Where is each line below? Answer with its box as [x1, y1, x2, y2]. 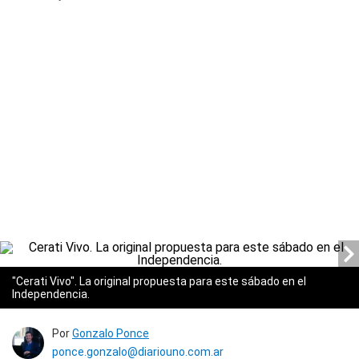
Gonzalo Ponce [72, 327, 149, 340]
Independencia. [12, 288, 90, 301]
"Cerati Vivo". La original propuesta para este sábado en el [12, 275, 306, 288]
